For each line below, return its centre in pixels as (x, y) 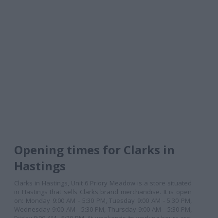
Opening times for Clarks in (94, 150)
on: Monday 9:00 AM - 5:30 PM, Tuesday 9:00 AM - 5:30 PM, (103, 200)
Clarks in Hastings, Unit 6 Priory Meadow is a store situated (103, 183)
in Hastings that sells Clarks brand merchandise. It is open (103, 192)
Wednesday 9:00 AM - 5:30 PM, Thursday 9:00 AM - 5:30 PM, (103, 209)
